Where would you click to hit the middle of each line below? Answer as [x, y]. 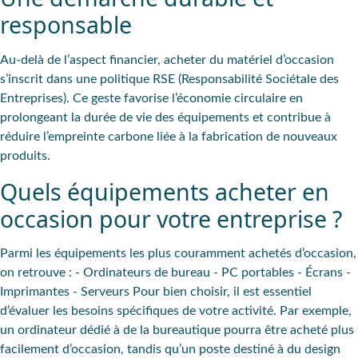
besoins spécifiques [125, 310]
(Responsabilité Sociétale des [257, 79]
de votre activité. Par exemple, [265, 310]
